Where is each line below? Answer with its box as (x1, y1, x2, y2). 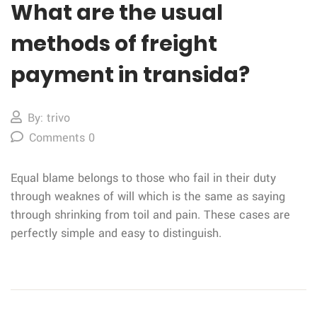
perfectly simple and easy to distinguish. (11, 225, 221, 242)
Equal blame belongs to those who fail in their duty (11, 170, 276, 187)
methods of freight (11, 29, 217, 59)
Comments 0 (29, 129, 95, 146)
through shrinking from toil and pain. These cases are (11, 207, 290, 224)
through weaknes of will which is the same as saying (11, 188, 285, 205)
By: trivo (28, 110, 70, 127)
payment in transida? (11, 60, 250, 91)
